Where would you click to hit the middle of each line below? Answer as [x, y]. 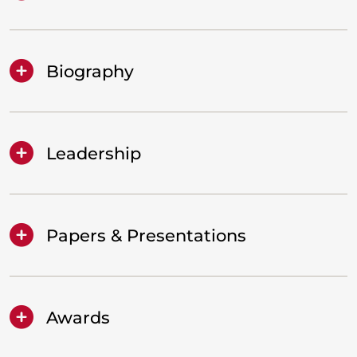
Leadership [94, 153]
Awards [78, 317]
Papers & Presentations [146, 235]
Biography [90, 71]
